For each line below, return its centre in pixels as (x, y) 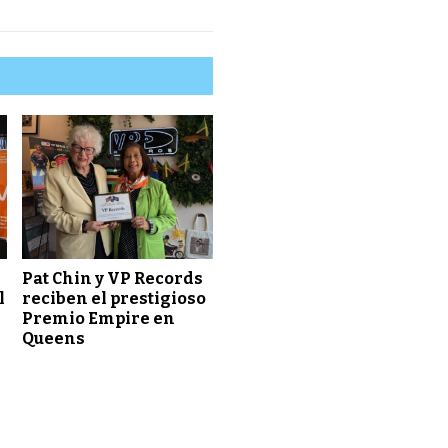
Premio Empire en (99, 318)
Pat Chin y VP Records (113, 278)
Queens (54, 338)
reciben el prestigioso (114, 298)
